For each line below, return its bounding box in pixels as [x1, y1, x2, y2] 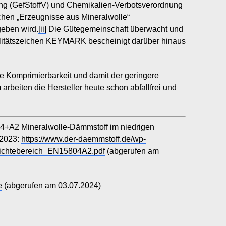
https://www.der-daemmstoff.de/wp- [21, 135, 146, 143]
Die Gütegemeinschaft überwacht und [46, 25, 183, 33]
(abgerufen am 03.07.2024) [2, 181, 101, 190]
